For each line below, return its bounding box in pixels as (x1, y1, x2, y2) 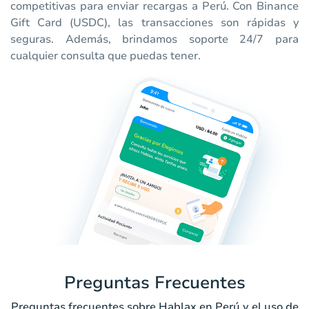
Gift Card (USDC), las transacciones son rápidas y (10, 15, 299, 31)
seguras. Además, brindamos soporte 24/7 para (10, 32, 299, 48)
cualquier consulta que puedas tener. (10, 48, 201, 64)
